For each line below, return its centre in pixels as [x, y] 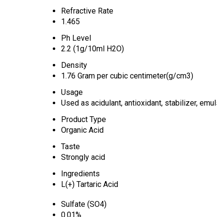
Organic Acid [82, 130]
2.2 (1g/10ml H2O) [93, 48]
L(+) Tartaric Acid [90, 184]
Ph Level [76, 38]
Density [74, 65]
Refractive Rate [87, 11]
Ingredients [80, 173]
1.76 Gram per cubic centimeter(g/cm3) [127, 76]
